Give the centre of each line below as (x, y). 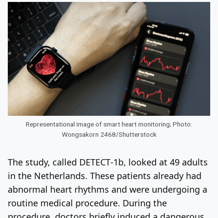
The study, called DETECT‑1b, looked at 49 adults (108, 162)
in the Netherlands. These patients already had (105, 175)
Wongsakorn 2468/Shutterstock (109, 134)
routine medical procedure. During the (87, 203)
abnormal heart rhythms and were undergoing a (108, 189)
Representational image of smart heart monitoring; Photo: (109, 124)
